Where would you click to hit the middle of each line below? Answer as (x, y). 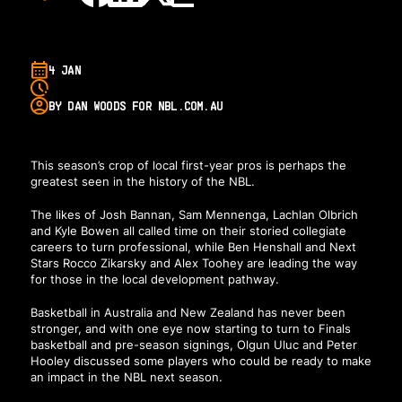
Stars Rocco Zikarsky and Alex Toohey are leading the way (193, 263)
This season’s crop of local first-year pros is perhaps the (188, 166)
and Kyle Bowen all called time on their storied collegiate (188, 231)
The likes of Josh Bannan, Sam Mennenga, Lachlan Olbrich (194, 215)
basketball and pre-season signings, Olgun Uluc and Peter (193, 344)
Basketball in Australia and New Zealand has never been (188, 312)
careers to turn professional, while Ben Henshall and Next (193, 247)
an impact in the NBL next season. (126, 376)
